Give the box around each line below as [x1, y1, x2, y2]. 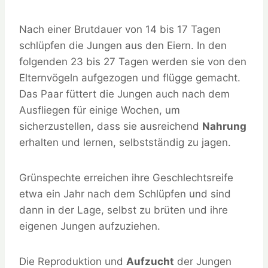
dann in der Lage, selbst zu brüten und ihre [19, 204, 228, 217]
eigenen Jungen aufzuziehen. [19, 220, 160, 233]
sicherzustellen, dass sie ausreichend [19, 120, 202, 133]
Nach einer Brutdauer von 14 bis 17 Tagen [19, 23, 221, 36]
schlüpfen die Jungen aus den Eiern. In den [19, 39, 227, 52]
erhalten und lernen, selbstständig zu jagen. [19, 136, 231, 149]
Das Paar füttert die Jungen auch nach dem [19, 88, 230, 100]
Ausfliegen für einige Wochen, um [19, 104, 180, 117]
